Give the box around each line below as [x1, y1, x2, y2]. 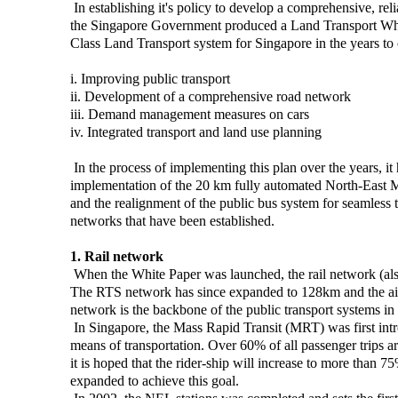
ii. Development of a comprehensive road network [69, 88, 351, 104]
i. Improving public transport [69, 70, 230, 86]
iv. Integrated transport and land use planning [69, 123, 322, 139]
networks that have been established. [69, 212, 275, 228]
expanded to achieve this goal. [69, 372, 239, 388]
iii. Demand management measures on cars [69, 106, 309, 122]
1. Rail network [69, 248, 163, 264]
